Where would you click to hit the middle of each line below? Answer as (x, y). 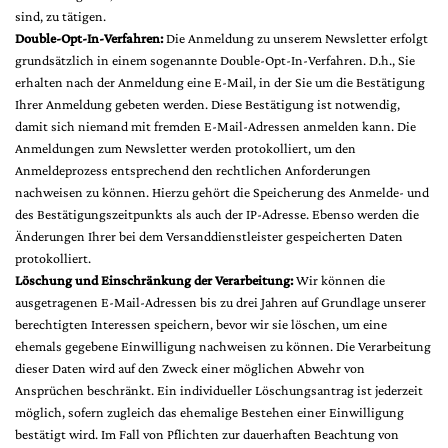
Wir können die (340, 280)
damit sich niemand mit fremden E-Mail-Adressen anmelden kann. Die (215, 126)
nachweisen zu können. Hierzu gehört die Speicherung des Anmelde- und (222, 192)
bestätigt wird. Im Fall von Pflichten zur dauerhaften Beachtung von (207, 434)
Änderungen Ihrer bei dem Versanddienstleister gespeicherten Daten (209, 236)
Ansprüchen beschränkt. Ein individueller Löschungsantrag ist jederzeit (219, 390)
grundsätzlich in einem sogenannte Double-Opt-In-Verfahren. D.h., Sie (215, 60)
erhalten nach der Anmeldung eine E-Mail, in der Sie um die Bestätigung (220, 82)
